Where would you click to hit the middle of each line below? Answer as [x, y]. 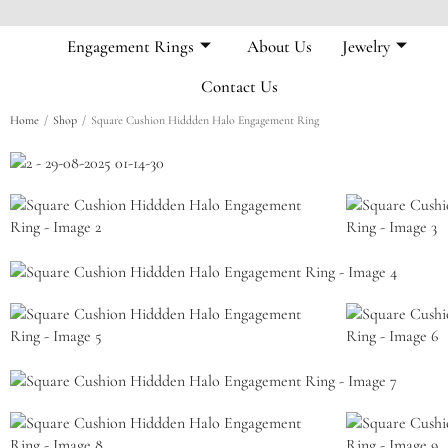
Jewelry [365, 46]
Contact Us [240, 86]
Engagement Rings [130, 46]
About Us [279, 46]
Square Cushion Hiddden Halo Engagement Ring [205, 120]
